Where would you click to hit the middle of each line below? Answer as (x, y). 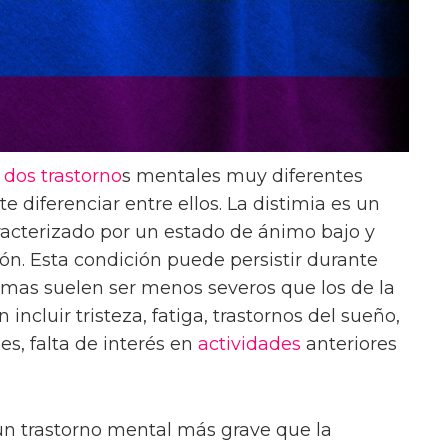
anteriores (349, 343)
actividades (249, 343)
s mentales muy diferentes (242, 175)
